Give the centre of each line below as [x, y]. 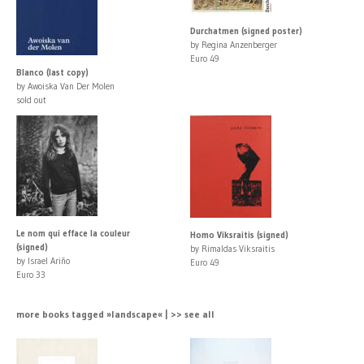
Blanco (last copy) [52, 72]
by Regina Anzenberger [234, 44]
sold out [31, 100]
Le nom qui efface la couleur [73, 233]
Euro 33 [31, 274]
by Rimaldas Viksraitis [232, 248]
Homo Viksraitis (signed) [239, 234]
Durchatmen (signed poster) [246, 30]
